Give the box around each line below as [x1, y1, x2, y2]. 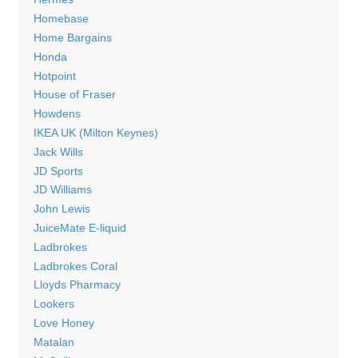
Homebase [33, 12, 89, 26]
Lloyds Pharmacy [33, 278, 121, 292]
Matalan [33, 335, 74, 348]
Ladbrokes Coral [33, 259, 117, 272]
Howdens [33, 107, 81, 121]
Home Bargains [33, 31, 112, 45]
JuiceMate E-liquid [33, 221, 126, 234]
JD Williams [33, 183, 92, 197]
